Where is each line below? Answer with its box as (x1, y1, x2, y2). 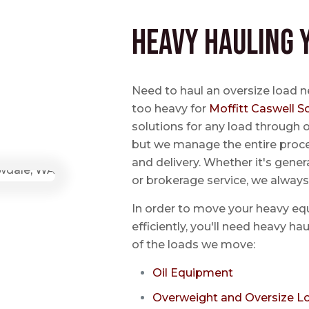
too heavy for (132, 102, 210, 115)
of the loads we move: (132, 238, 256, 251)
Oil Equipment (152, 266, 237, 279)
